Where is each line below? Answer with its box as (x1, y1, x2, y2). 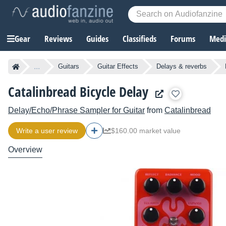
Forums (171, 33, 195, 45)
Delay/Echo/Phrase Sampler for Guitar (8, 106, 145, 115)
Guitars (58, 63, 79, 71)
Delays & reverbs (156, 63, 207, 71)
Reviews (44, 33, 72, 45)
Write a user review (16, 127, 78, 135)
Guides (86, 33, 108, 45)
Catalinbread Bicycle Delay (8, 82, 148, 101)
